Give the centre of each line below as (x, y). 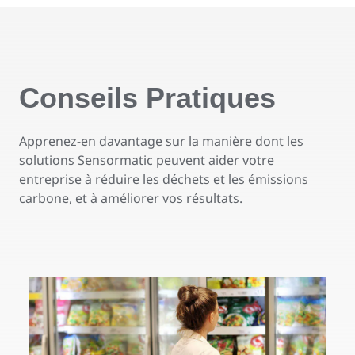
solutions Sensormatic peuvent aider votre (147, 160)
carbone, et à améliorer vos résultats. (131, 198)
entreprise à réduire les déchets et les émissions (164, 179)
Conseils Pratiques (147, 98)
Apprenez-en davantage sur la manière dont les (161, 141)
